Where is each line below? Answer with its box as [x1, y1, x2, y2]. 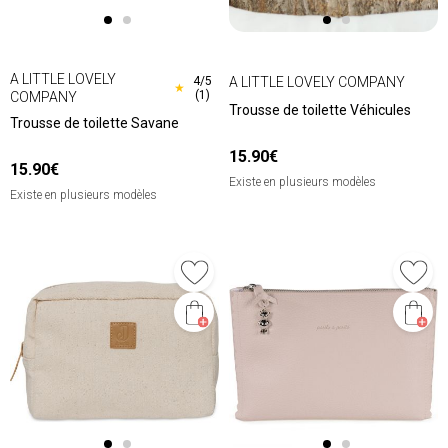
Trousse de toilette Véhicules [229, 102, 411, 119]
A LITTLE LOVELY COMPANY [229, 73, 405, 90]
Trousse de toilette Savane [10, 115, 179, 132]
